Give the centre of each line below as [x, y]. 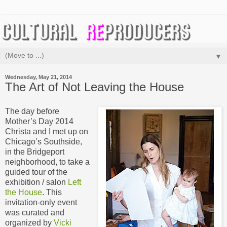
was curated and [35, 212]
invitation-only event [41, 202]
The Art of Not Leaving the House [94, 87]
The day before [32, 111]
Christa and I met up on [47, 131]
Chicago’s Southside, [44, 141]
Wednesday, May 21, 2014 [39, 77]
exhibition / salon [36, 182]
